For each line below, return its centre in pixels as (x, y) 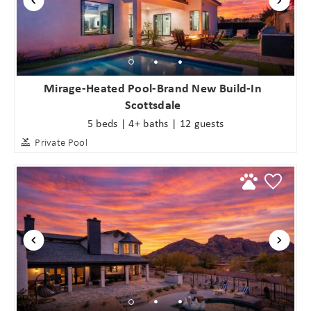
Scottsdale (153, 105)
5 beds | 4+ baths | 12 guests (155, 123)
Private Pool (61, 142)
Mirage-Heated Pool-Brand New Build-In (153, 88)
